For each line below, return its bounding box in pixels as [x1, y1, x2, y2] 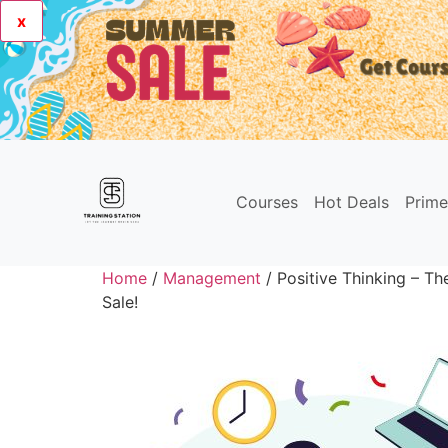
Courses [236, 192, 298, 212]
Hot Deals [314, 192, 389, 212]
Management [163, 268, 261, 288]
